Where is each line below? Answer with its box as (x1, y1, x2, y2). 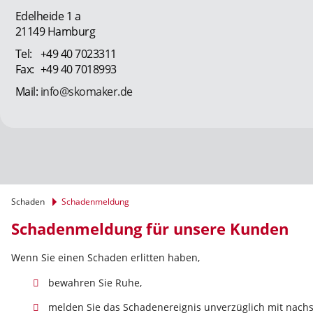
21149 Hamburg (15, 24, 96, 40)
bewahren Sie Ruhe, (48, 276, 142, 290)
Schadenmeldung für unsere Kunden (11, 218, 289, 240)
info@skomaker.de (40, 84, 133, 100)
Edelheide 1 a (15, 8, 81, 24)
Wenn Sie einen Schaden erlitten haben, (11, 251, 200, 265)
